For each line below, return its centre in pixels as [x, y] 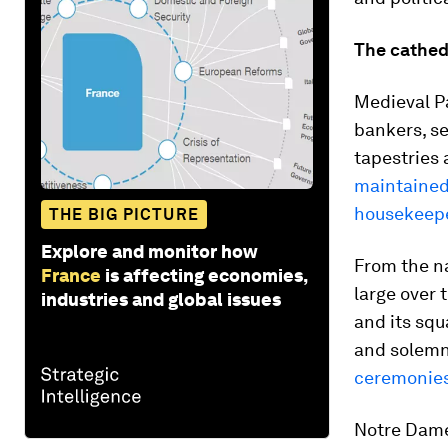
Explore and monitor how [149, 251]
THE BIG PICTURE [124, 214]
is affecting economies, [206, 275]
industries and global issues [161, 299]
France [71, 275]
